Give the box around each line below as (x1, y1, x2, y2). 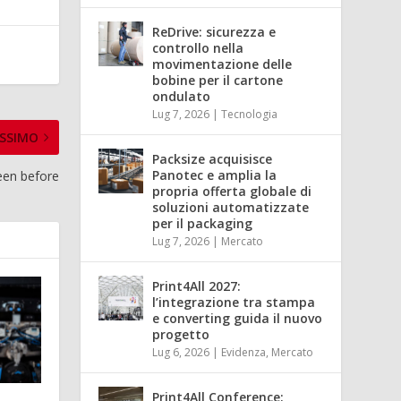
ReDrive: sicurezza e (152, 22, 277, 40)
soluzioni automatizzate (152, 198, 310, 216)
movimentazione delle (152, 55, 293, 73)
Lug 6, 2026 (152, 344, 210, 360)
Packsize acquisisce (152, 149, 273, 167)
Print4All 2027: (152, 277, 242, 294)
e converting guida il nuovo (152, 309, 323, 327)
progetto (152, 325, 210, 343)
